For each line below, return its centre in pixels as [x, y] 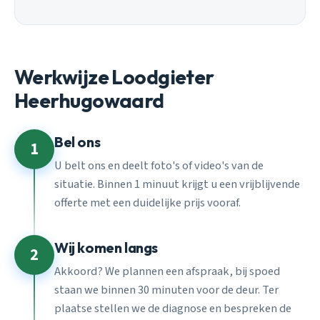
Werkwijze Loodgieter [114, 76]
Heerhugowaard [89, 100]
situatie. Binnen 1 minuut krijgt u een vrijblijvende [177, 184]
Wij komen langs [106, 248]
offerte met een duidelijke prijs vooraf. [147, 202]
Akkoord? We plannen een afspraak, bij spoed [167, 271]
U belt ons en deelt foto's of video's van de [159, 165]
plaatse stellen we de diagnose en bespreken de [173, 308]
